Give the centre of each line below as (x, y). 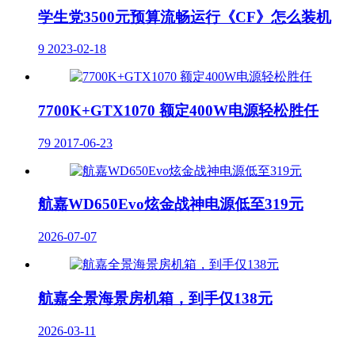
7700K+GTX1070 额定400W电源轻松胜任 (178, 111)
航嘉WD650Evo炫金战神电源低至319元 (171, 204)
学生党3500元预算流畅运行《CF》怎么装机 (185, 17)
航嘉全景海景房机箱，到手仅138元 (155, 298)
